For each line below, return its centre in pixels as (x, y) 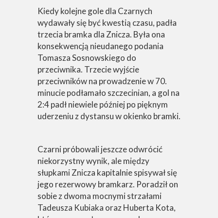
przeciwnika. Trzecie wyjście (88, 69)
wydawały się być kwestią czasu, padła (107, 23)
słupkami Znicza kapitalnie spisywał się (107, 173)
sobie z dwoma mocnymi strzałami (100, 196)
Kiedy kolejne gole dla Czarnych (95, 11)
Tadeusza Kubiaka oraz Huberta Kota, (107, 208)
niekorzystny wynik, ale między (93, 161)
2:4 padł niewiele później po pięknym (103, 104)
